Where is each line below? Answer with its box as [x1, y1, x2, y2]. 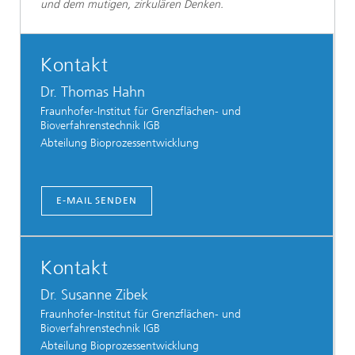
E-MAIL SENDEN [56, 195, 137, 206]
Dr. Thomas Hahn [40, 83, 145, 101]
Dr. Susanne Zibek [40, 286, 148, 303]
